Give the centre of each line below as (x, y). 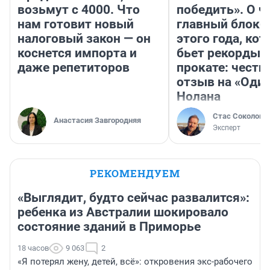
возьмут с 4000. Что (79, 10)
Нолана (199, 97)
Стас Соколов (238, 116)
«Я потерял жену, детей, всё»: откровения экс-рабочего (135, 262)
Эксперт (227, 128)
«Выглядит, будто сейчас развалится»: (133, 198)
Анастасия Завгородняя (97, 121)
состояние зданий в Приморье (109, 227)
